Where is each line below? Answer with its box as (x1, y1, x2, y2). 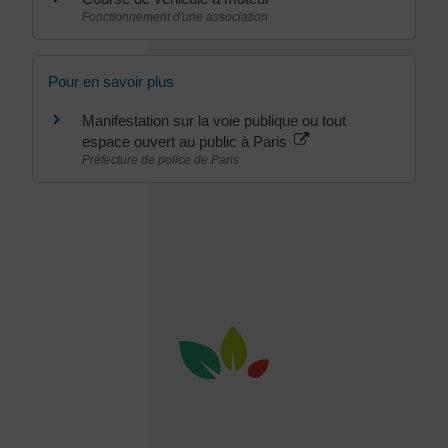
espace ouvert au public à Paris (82, 133, 291, 150)
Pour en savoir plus (48, 73, 174, 90)
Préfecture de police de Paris (82, 153, 239, 167)
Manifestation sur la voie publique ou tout (82, 112, 346, 129)
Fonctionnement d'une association (82, 9, 268, 24)
